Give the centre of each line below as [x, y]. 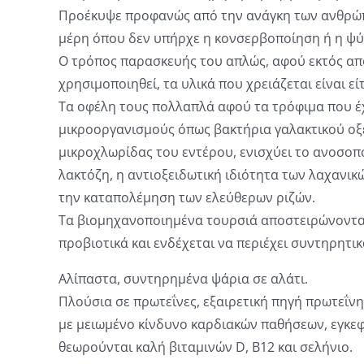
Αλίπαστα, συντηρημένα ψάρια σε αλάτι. [183, 279]
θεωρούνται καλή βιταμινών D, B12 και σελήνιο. [206, 347]
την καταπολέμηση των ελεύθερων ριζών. [187, 197]
